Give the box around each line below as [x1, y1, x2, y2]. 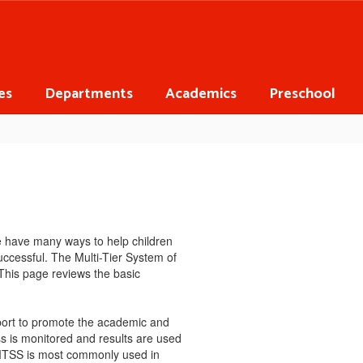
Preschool [269, 81, 335, 106]
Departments [45, 81, 133, 106]
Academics [165, 81, 237, 106]
